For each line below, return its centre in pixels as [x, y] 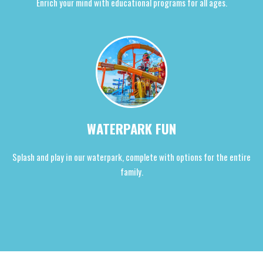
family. [131, 171]
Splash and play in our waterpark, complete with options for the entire [131, 156]
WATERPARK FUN [131, 128]
